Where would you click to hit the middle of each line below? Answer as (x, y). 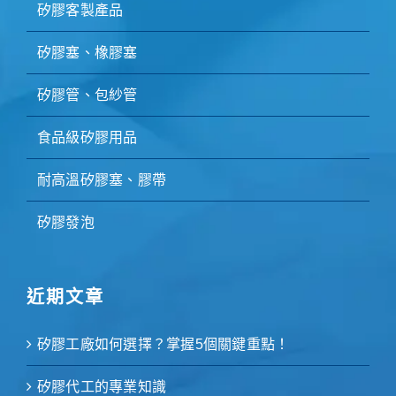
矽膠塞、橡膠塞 (88, 53)
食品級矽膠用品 (88, 138)
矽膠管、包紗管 (88, 95)
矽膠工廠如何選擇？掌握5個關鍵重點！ (164, 345)
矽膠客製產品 (80, 11)
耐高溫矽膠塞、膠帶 (102, 180)
